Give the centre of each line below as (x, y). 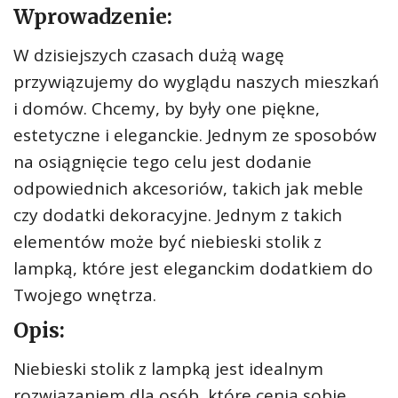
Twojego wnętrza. (85, 295)
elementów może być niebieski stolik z (167, 242)
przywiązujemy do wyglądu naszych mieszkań (196, 82)
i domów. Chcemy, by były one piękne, (167, 108)
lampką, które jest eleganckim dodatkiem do (193, 268)
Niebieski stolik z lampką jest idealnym (168, 369)
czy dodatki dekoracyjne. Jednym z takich (178, 215)
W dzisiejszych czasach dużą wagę (149, 55)
